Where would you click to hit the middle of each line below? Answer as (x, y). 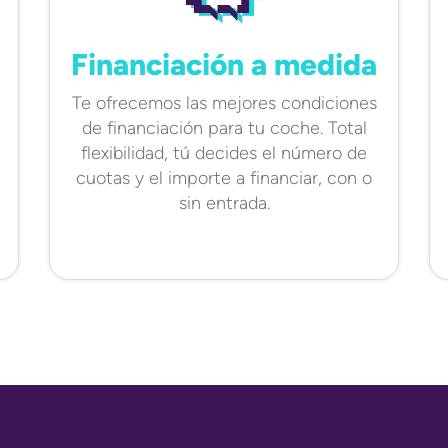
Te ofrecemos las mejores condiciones (224, 103)
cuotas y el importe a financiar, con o (224, 178)
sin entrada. (224, 203)
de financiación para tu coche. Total (224, 128)
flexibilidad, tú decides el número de (224, 153)
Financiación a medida (224, 64)
